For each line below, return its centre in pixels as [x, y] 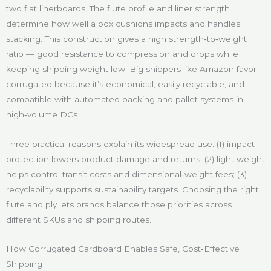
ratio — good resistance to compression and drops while [122, 54]
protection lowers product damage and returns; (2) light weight [135, 159]
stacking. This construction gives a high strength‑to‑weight [126, 38]
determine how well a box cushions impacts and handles [123, 23]
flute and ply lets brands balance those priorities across [119, 204]
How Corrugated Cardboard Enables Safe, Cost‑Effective [123, 249]
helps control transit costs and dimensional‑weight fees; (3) [126, 174]
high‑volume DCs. [43, 114]
